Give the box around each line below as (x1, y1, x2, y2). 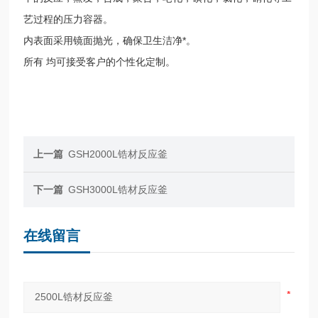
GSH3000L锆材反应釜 (68, 183, 168, 195)
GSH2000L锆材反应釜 (68, 148, 168, 160)
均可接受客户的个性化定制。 (46, 55, 176, 67)
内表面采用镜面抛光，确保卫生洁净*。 (23, 34, 197, 46)
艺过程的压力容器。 (23, 13, 114, 25)
